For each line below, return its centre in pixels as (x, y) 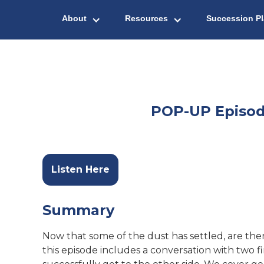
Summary (78, 210)
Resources (146, 18)
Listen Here (80, 169)
